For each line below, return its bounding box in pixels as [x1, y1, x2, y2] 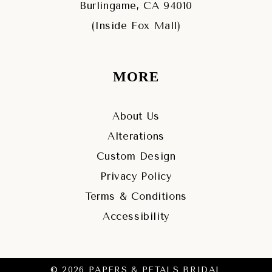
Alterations [107, 130, 165, 142]
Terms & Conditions [85, 190, 187, 202]
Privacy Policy [100, 170, 172, 182]
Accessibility [103, 210, 169, 222]
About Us [112, 110, 160, 122]
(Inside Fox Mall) [91, 20, 181, 32]
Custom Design [96, 150, 176, 162]
